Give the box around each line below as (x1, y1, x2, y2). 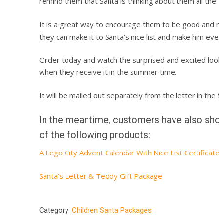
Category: (39, 206, 72, 215)
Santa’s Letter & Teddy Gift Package (39, 171, 162, 181)
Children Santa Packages (72, 206, 152, 215)
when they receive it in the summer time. (39, 67, 176, 77)
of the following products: (39, 129, 150, 141)
